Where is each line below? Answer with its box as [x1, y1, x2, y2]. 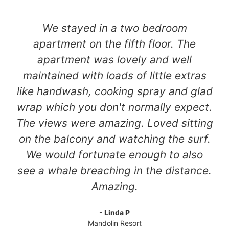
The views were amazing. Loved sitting [16, 116, 213, 129]
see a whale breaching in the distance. [17, 164, 212, 177]
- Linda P [99, 208, 130, 217]
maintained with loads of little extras [22, 68, 207, 82]
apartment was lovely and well [37, 53, 192, 66]
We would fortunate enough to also [26, 148, 203, 161]
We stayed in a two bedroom [42, 21, 187, 34]
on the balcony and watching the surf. [18, 132, 211, 145]
